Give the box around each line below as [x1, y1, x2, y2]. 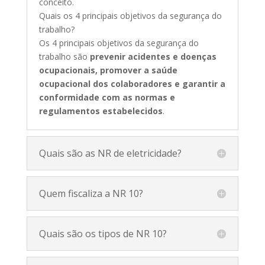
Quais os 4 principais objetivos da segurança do [38, 9, 222, 21]
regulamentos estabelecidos [38, 105, 163, 117]
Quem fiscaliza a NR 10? [38, 186, 143, 200]
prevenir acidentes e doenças [89, 50, 216, 62]
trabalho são [38, 50, 90, 62]
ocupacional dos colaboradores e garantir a [38, 77, 225, 89]
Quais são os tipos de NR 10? [38, 227, 167, 240]
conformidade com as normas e [38, 91, 175, 103]
